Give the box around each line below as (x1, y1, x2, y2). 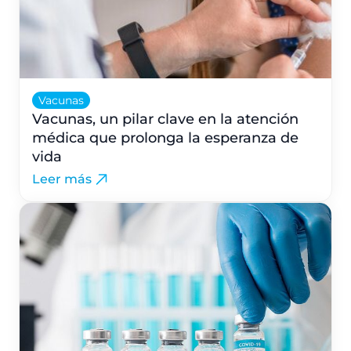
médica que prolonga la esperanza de (32, 129, 299, 147)
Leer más (32, 172, 92, 186)
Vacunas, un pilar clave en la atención (32, 110, 299, 128)
